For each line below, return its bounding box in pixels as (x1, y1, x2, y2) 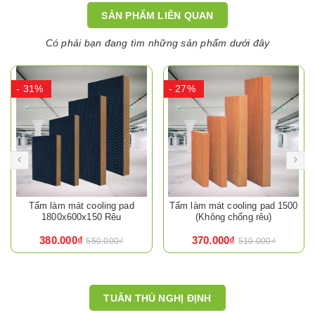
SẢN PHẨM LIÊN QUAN (101, 9, 214, 21)
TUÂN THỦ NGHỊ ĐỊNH (103, 292, 212, 304)
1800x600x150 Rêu (41, 212, 122, 223)
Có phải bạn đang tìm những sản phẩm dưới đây (45, 37, 270, 49)
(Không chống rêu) (195, 212, 272, 223)
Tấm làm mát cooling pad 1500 (169, 200, 298, 212)
